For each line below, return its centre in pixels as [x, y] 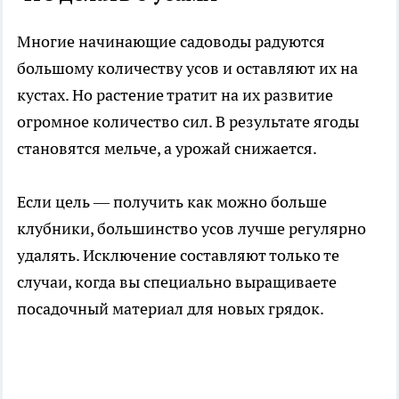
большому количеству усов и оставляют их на [187, 69]
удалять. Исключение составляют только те [178, 256]
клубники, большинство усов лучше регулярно [191, 229]
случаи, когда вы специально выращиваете [177, 282]
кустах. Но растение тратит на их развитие [175, 95]
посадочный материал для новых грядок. [171, 309]
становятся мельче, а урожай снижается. [167, 149]
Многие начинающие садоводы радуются [171, 42]
